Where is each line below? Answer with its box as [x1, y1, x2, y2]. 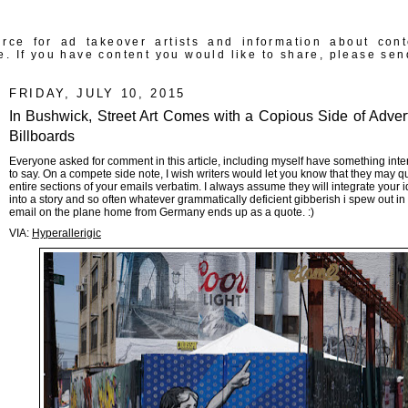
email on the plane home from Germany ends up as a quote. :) [9, 205, 314, 219]
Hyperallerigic [32, 226, 101, 240]
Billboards [9, 127, 75, 144]
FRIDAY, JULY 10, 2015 [9, 87, 186, 100]
